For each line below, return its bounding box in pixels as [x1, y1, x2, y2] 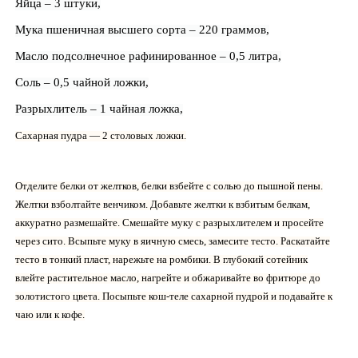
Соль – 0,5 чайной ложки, [15, 75, 149, 89]
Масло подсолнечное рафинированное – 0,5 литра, [15, 49, 281, 62]
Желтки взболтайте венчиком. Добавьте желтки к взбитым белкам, [15, 197, 310, 210]
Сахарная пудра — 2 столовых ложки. [15, 129, 186, 141]
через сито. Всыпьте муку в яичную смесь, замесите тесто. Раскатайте [15, 234, 330, 247]
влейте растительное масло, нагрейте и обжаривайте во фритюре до [15, 271, 320, 284]
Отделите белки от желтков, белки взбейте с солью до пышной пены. [15, 179, 323, 192]
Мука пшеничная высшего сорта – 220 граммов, [15, 22, 269, 36]
